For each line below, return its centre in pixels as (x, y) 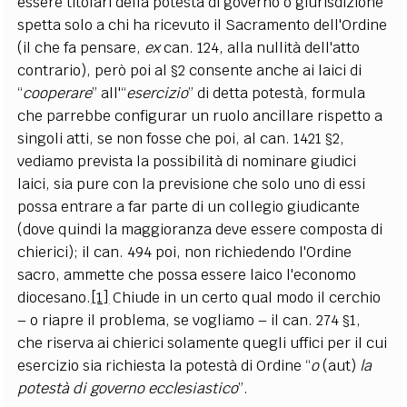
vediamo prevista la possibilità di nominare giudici (187, 161)
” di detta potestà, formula (277, 93)
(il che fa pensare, (81, 47)
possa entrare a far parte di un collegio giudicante (189, 206)
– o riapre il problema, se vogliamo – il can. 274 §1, (189, 320)
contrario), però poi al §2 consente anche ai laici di (190, 70)
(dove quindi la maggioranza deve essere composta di (200, 229)
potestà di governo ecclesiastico (128, 388)
